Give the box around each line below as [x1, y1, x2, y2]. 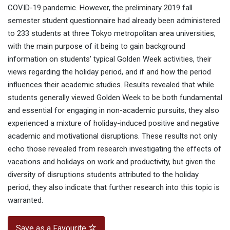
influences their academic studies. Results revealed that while [8, 80, 214, 90]
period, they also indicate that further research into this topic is [8, 183, 220, 193]
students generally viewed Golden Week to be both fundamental [8, 93, 222, 103]
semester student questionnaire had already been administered [8, 16, 220, 26]
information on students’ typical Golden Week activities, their [8, 54, 212, 64]
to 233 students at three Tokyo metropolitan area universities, [8, 29, 216, 39]
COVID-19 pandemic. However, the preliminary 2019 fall [8, 3, 193, 13]
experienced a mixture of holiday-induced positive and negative [8, 119, 219, 128]
